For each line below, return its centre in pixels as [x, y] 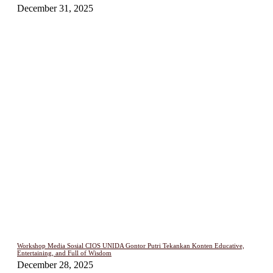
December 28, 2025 [55, 265]
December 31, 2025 [55, 8]
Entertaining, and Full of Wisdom [64, 253]
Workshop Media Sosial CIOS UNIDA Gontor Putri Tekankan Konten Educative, [131, 246]
